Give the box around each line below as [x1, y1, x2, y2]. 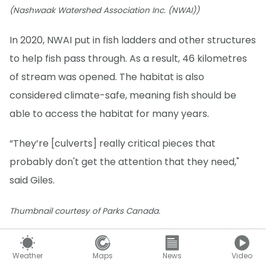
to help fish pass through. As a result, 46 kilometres [9, 52, 247, 66]
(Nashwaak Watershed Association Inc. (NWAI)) [9, 5, 199, 17]
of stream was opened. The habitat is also [9, 70, 204, 84]
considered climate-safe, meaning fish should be [9, 88, 236, 103]
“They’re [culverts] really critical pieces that [9, 137, 216, 151]
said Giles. [9, 173, 55, 188]
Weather [12, 250, 43, 261]
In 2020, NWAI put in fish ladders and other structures [9, 33, 256, 47]
